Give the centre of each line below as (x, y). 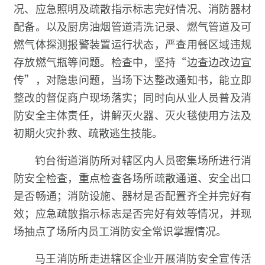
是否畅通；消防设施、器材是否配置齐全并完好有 (132, 195)
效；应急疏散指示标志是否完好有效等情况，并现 (132, 213)
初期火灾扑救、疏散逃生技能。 (88, 132)
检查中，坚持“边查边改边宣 (181, 61)
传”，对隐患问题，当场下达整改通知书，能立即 (132, 79)
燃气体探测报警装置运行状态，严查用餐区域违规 (132, 43)
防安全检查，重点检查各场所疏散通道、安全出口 (132, 177)
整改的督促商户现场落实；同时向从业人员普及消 (132, 97)
